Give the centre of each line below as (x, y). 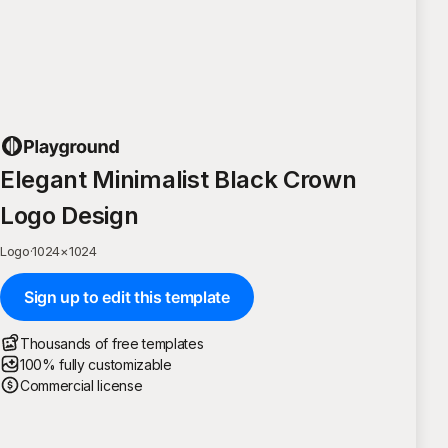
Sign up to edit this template (127, 296)
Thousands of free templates (112, 343)
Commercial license (81, 385)
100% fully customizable (96, 364)
